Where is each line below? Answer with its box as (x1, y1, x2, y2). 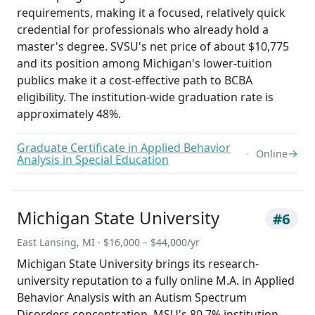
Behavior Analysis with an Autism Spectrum (17, 290, 247, 306)
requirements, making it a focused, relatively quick (17, 5, 285, 21)
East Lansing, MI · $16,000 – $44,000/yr (17, 236, 200, 250)
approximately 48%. (17, 106, 121, 122)
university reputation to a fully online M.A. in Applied (17, 273, 295, 289)
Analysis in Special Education (17, 151, 169, 167)
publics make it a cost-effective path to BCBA (17, 72, 252, 89)
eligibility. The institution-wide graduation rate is (17, 89, 274, 105)
